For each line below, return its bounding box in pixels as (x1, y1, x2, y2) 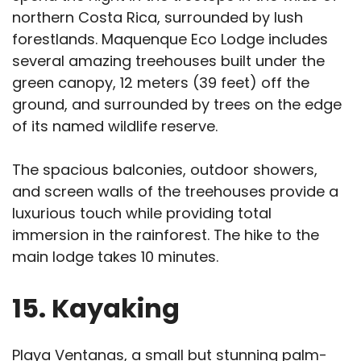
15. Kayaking (12, 290, 180, 327)
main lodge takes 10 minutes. (12, 247, 222, 268)
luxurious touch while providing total (12, 203, 272, 224)
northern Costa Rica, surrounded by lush (12, 7, 303, 28)
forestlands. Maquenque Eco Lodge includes (12, 29, 328, 50)
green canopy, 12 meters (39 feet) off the (12, 73, 309, 93)
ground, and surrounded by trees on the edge (12, 94, 342, 115)
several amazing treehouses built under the (12, 51, 325, 72)
